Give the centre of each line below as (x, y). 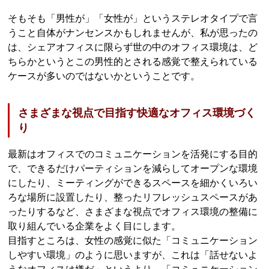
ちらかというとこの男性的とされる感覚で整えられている (133, 62)
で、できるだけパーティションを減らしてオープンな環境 (133, 168)
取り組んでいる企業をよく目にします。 (95, 226)
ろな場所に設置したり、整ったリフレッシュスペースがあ (133, 197)
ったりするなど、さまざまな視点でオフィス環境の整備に (133, 211)
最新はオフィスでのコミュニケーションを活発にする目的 (133, 154)
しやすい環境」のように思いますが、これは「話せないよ (133, 255)
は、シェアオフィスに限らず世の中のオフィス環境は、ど (133, 47)
